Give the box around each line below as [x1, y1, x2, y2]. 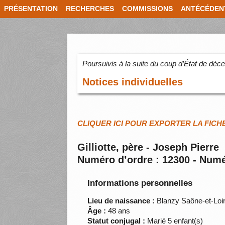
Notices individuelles [82, 76, 183, 88]
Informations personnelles [87, 178, 193, 188]
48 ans [106, 206, 131, 215]
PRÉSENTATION [4, 5, 58, 13]
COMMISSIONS [122, 5, 173, 13]
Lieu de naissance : [87, 196, 155, 205]
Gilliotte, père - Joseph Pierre [77, 142, 219, 153]
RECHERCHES [66, 5, 114, 13]
